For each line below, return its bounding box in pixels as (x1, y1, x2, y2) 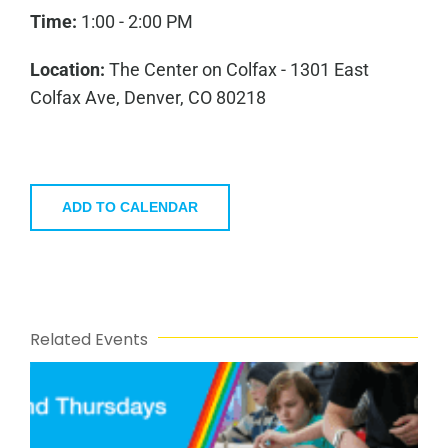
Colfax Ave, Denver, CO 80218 (29, 87, 266, 109)
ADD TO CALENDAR (62, 199, 198, 216)
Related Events (30, 328, 148, 352)
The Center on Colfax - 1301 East (104, 59, 369, 81)
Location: (29, 59, 105, 81)
